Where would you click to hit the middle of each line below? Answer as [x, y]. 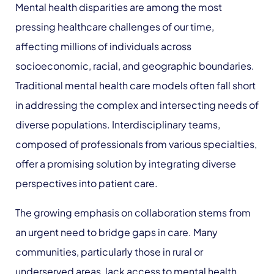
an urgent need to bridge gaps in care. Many [117, 232]
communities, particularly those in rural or [109, 252]
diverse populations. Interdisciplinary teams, [118, 124]
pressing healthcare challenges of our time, [115, 27]
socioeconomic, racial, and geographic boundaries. [135, 66]
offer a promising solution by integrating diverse [126, 164]
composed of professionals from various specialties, [136, 144]
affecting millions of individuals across [103, 46]
